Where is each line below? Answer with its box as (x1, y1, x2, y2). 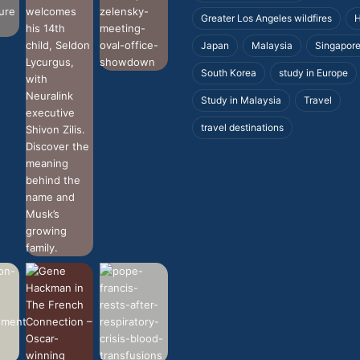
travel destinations (201, 121, 284, 133)
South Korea (201, 67, 256, 79)
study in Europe (279, 67, 348, 79)
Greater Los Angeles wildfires (201, 12, 332, 24)
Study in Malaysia (201, 94, 281, 106)
